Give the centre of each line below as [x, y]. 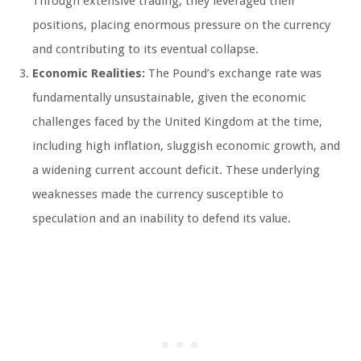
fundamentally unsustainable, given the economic [169, 98]
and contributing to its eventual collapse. [145, 50]
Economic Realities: [89, 74]
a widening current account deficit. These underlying [176, 170]
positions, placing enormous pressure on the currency [181, 25]
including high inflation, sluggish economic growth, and [186, 146]
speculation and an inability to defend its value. [162, 219]
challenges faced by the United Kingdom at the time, [177, 122]
